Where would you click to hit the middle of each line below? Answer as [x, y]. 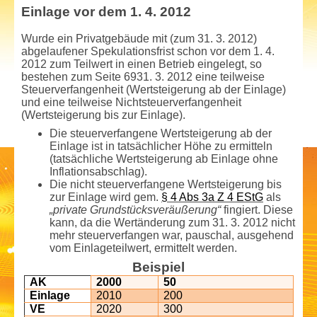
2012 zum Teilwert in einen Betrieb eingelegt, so [142, 64]
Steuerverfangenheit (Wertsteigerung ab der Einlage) [154, 89]
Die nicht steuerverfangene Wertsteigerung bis [166, 184]
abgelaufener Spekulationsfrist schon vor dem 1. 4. [148, 51]
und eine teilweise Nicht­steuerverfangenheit [131, 102]
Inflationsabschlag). [98, 171]
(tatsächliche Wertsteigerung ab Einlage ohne [164, 158]
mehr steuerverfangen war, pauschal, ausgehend [172, 235]
